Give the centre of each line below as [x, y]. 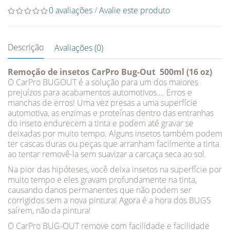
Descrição [26, 47]
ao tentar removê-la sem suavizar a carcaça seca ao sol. [109, 154]
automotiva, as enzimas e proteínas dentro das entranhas [111, 113]
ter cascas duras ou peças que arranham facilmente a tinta [113, 144]
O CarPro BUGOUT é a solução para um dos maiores [103, 82]
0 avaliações [71, 10]
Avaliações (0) [79, 48]
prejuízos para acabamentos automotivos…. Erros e [100, 92]
